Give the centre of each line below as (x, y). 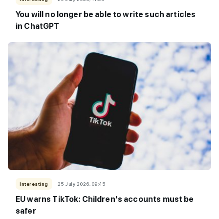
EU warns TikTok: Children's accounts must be (105, 199)
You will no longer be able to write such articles (106, 15)
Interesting (34, 184)
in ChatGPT (38, 26)
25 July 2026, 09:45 (81, 184)
